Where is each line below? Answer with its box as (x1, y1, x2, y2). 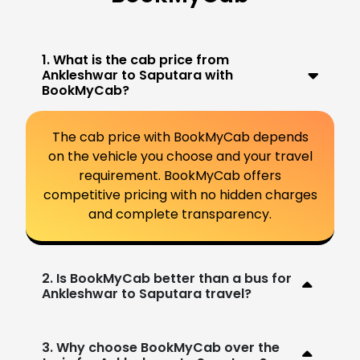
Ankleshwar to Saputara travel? (42, 284, 252, 303)
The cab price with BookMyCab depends (51, 127, 309, 146)
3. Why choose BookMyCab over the (42, 337, 280, 357)
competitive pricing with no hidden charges (43, 185, 317, 204)
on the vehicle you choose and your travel (47, 146, 313, 166)
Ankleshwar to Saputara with (42, 65, 233, 84)
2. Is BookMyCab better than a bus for (42, 268, 292, 288)
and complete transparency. (88, 204, 272, 223)
